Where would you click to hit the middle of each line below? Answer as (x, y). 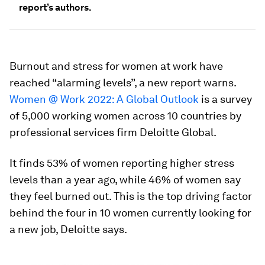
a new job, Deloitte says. (68, 229)
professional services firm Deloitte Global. (113, 132)
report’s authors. (55, 7)
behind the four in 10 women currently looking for (130, 213)
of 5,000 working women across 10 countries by (125, 116)
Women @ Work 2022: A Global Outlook (104, 99)
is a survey (225, 99)
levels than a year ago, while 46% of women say (125, 180)
